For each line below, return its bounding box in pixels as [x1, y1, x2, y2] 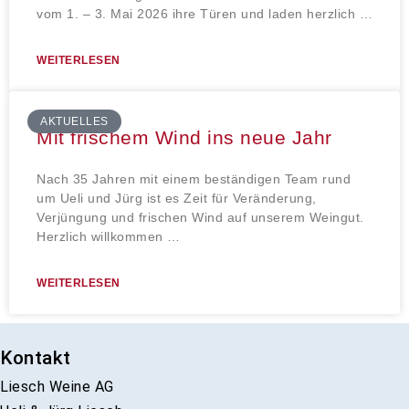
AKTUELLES [40, 114, 109, 128]
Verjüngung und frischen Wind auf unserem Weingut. [37, 209, 364, 225]
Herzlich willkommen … [37, 228, 181, 244]
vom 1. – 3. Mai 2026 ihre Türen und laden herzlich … [37, 5, 372, 21]
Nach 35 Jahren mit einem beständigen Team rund [37, 171, 351, 186]
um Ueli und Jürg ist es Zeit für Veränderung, [37, 190, 317, 205]
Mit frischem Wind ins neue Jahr [37, 126, 332, 148]
